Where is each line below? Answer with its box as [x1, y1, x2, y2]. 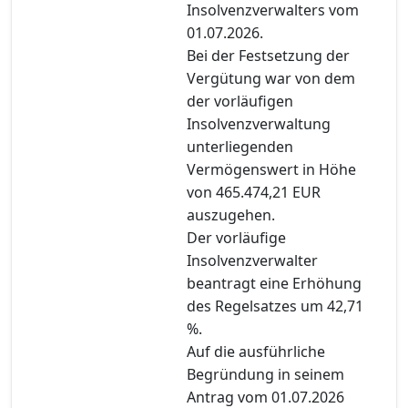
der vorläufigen [187, 90, 293, 111]
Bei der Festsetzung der [187, 45, 350, 66]
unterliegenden [187, 136, 293, 157]
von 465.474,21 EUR [187, 181, 321, 202]
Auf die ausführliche [187, 341, 325, 362]
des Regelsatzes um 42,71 [187, 295, 363, 316]
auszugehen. [187, 204, 275, 225]
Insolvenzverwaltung [187, 113, 331, 134]
